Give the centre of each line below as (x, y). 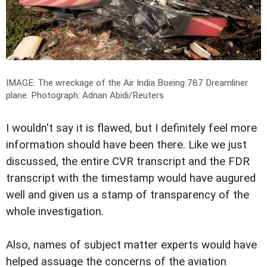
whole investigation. (55, 211)
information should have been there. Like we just (126, 145)
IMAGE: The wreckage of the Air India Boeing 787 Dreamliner (127, 83)
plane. (18, 95)
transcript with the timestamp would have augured (131, 178)
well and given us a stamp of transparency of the (128, 195)
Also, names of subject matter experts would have (131, 245)
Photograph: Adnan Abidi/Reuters (97, 95)
